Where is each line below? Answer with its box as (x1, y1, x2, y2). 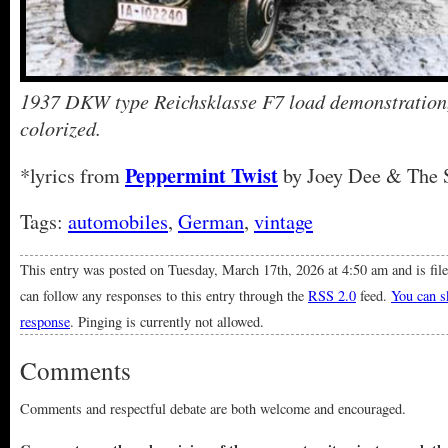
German (178, 208, 244, 235)
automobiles (68, 208, 168, 235)
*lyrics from (20, 162, 125, 189)
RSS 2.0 (308, 286, 356, 305)
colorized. (20, 114, 101, 141)
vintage (254, 208, 313, 235)
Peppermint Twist (125, 160, 278, 190)
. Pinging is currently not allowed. (70, 312, 264, 331)
